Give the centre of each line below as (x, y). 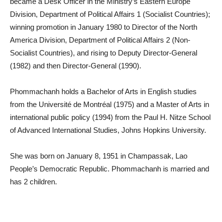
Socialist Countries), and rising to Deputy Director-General (104, 53)
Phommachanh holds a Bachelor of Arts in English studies (103, 91)
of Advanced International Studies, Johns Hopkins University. (108, 130)
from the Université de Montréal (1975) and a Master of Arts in (110, 104)
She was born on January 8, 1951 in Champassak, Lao (99, 156)
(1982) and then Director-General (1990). (76, 66)
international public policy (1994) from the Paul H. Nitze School (110, 117)
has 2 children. (33, 182)
